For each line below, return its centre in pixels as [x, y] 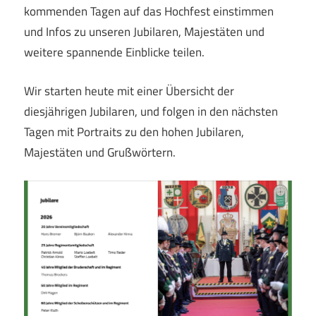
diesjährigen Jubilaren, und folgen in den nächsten [151, 111]
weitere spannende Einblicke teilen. [114, 53]
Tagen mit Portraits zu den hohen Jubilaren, [134, 132]
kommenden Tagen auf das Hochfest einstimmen [149, 12]
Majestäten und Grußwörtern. [100, 152]
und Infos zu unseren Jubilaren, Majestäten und [144, 32]
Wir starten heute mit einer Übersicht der [129, 91]
